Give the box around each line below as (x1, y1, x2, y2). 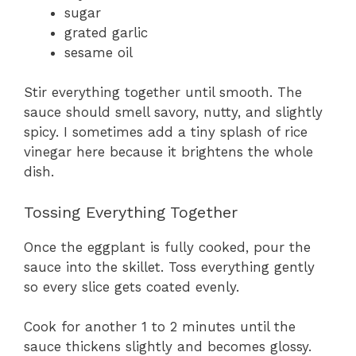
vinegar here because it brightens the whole (24, 144, 313, 161)
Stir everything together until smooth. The (24, 84, 302, 101)
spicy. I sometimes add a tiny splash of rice (24, 124, 308, 141)
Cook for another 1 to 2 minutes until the (24, 319, 296, 335)
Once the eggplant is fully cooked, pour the (24, 238, 311, 255)
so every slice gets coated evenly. (24, 278, 239, 295)
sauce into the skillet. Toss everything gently (24, 258, 315, 275)
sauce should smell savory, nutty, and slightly (24, 104, 323, 121)
